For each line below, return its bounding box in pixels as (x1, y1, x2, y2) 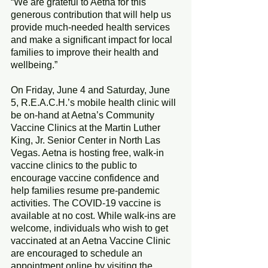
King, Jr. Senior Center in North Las (11, 135, 163, 145)
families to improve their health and (11, 47, 161, 57)
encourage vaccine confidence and (11, 172, 162, 183)
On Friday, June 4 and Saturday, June (11, 84, 172, 95)
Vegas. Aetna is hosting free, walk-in (11, 147, 166, 158)
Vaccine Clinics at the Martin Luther (11, 122, 163, 133)
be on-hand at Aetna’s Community (11, 109, 157, 120)
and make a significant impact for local (11, 34, 175, 45)
